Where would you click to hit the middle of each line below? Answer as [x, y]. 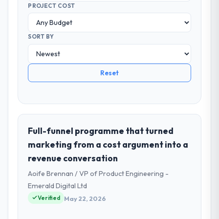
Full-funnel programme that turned [101, 131]
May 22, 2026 [85, 199]
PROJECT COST [52, 5]
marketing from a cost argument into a [108, 144]
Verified [49, 197]
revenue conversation [73, 158]
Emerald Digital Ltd [58, 186]
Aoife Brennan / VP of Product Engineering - [99, 173]
